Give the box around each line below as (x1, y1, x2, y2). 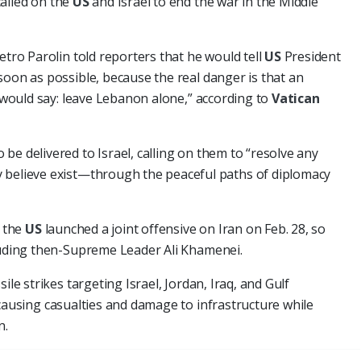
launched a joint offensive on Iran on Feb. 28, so (44, 219, 326, 238)
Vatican (272, 89, 320, 107)
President (284, 47, 341, 65)
